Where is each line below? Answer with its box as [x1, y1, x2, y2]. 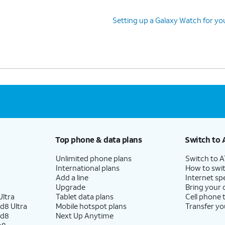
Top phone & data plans [55, 134, 142, 145]
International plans [55, 163, 120, 173]
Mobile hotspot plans [55, 201, 127, 211]
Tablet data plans [55, 191, 114, 201]
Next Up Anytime [55, 210, 114, 220]
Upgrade [55, 182, 85, 192]
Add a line [55, 172, 88, 182]
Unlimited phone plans [55, 153, 132, 163]
